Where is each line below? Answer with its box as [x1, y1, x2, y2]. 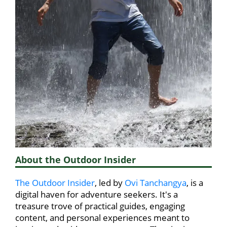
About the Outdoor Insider [15, 154, 136, 166]
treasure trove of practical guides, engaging [15, 200, 185, 212]
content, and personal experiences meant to [15, 212, 190, 224]
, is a [186, 177, 203, 189]
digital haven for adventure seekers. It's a [15, 188, 178, 201]
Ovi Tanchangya [125, 177, 186, 189]
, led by [95, 177, 125, 189]
